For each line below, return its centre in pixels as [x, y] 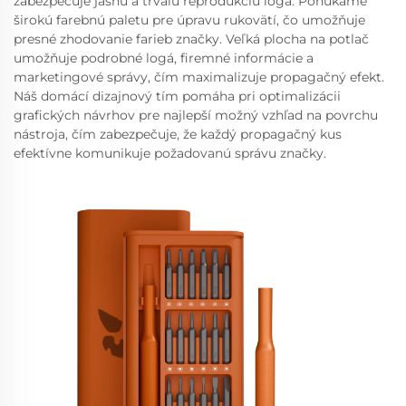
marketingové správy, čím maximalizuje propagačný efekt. [199, 77]
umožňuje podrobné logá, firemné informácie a [164, 58]
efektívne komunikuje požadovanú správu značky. [170, 153]
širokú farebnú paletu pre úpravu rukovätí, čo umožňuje [189, 20]
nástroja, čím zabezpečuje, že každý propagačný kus [178, 134]
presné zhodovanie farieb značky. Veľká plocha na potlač [191, 39]
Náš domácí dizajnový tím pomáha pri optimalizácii [177, 96]
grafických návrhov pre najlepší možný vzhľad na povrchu [196, 115]
